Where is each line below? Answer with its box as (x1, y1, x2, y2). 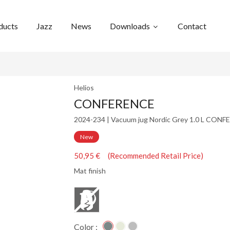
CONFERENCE (74, 96, 155, 111)
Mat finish (74, 166, 106, 176)
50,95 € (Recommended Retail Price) (74, 151, 203, 161)
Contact (178, 21, 206, 31)
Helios (74, 83, 94, 92)
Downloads (110, 21, 151, 31)
